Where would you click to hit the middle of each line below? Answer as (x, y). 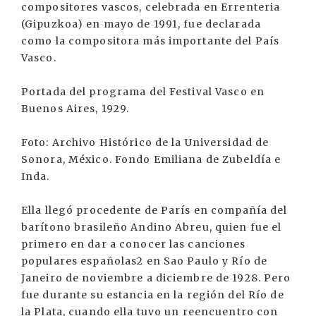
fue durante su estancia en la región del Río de (153, 295)
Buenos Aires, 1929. (75, 109)
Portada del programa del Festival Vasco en (143, 92)
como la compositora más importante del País (151, 41)
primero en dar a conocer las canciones (134, 244)
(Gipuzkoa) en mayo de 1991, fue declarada (141, 24)
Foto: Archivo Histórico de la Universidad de (145, 143)
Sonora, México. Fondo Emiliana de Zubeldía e (151, 160)
